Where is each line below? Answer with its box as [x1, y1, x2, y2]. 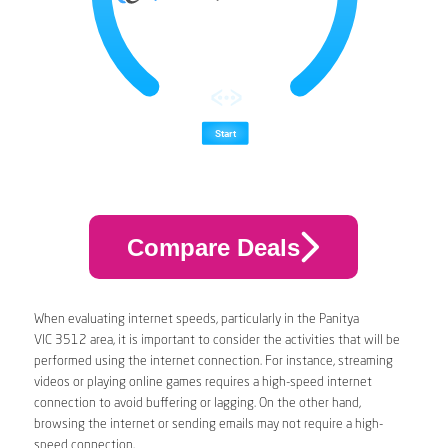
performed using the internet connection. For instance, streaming [33, 355, 393, 369]
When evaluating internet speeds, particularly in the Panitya [33, 313, 359, 327]
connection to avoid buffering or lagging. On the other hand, [33, 397, 361, 411]
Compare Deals [126, 233, 300, 261]
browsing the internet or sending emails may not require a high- [33, 418, 383, 432]
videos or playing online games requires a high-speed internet [33, 376, 372, 390]
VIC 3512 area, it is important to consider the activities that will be [33, 334, 400, 348]
